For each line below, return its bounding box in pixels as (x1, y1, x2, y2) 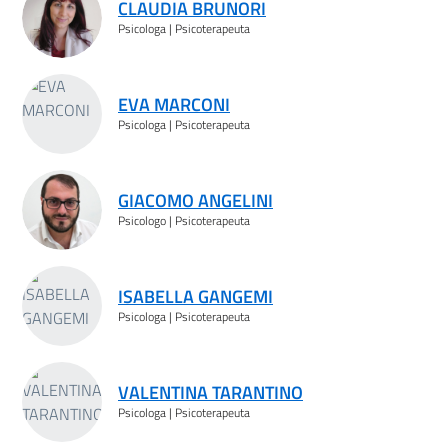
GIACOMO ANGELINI (118, 186, 273, 214)
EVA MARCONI (118, 90, 230, 118)
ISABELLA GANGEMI (118, 282, 273, 310)
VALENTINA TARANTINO (118, 378, 303, 406)
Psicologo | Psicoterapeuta (118, 210, 250, 230)
